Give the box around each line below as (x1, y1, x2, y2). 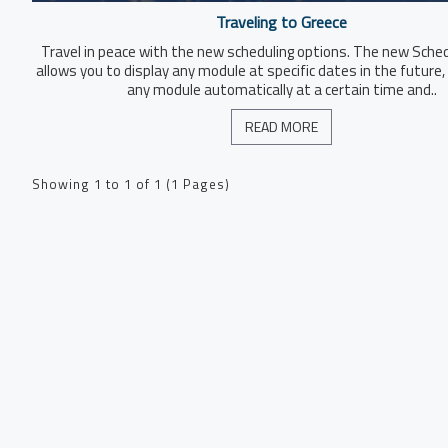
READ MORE (245, 116, 319, 138)
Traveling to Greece (216, 10, 348, 35)
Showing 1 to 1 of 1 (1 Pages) (32, 174, 230, 195)
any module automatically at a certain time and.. (126, 78, 437, 102)
